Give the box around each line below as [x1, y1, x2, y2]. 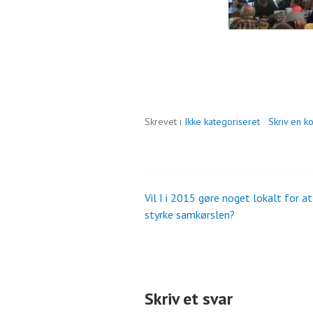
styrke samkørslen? [145, 207, 235, 221]
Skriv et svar [145, 287, 233, 310]
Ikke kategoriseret [184, 115, 260, 128]
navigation [144, 224, 242, 252]
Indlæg [144, 191, 208, 219]
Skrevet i [145, 115, 184, 128]
